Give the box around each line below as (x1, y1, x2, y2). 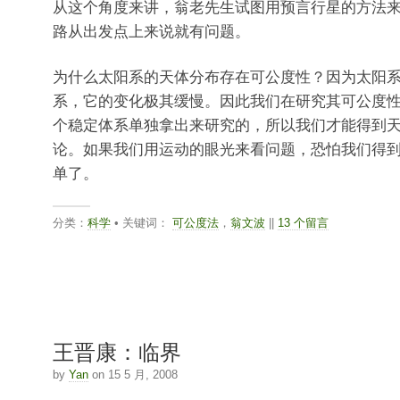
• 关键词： (110, 216, 172, 230)
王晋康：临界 (52, 335, 181, 367)
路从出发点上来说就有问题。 (52, 20, 250, 42)
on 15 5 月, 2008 (87, 368, 178, 382)
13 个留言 (277, 216, 329, 230)
